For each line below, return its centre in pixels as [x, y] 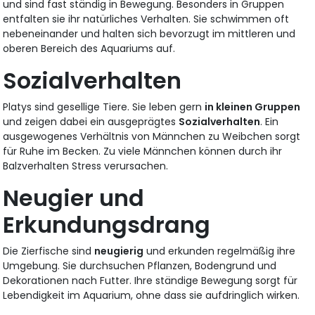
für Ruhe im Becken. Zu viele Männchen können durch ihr [143, 151]
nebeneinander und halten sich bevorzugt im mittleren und [149, 33]
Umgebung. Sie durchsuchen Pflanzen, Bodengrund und [140, 265]
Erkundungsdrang [107, 224]
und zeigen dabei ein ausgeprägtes [91, 121]
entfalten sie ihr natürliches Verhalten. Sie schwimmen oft [146, 19]
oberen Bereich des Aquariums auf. [89, 48]
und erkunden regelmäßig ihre [220, 251]
